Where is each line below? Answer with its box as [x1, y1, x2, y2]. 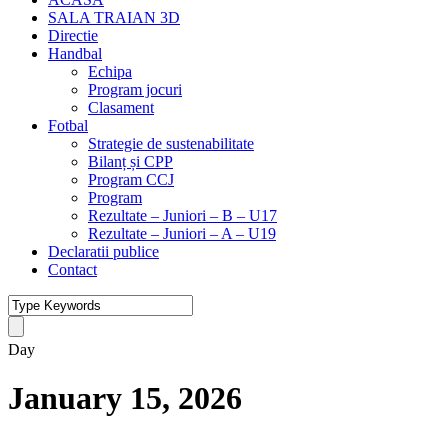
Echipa [88, 63, 132, 80]
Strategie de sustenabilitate [88, 135, 254, 152]
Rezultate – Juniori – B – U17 [88, 207, 277, 224]
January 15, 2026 [8, 380, 242, 417]
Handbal [48, 45, 102, 62]
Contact [48, 261, 97, 278]
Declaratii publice [48, 243, 159, 260]
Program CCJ [88, 171, 174, 188]
